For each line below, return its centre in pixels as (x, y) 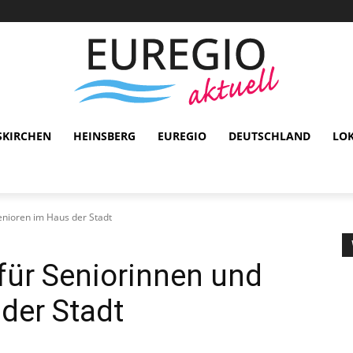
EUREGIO (182, 136)
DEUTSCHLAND (269, 136)
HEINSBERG (104, 136)
